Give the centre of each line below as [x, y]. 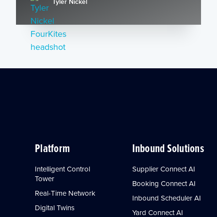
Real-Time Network [65, 193]
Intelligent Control [63, 169]
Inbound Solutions [168, 148]
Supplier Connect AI [163, 169]
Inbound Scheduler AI [166, 198]
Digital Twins [55, 207]
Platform [53, 148]
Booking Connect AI [164, 183]
